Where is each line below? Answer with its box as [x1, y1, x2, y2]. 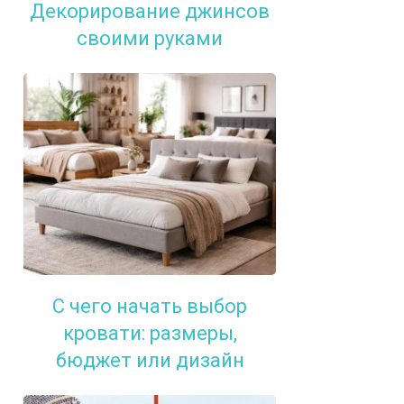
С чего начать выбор [52, 295, 247, 318]
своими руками [77, 27, 223, 50]
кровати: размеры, [62, 322, 237, 345]
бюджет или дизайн [55, 349, 244, 372]
